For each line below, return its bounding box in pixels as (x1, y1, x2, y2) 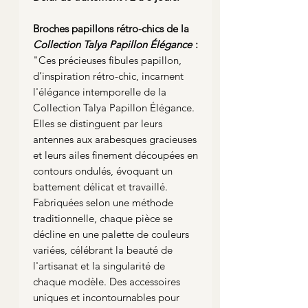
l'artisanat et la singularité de (33, 258, 165, 272)
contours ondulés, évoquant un (33, 164, 173, 177)
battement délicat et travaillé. (33, 179, 168, 193)
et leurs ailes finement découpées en (33, 148, 198, 162)
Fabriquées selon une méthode (33, 195, 173, 209)
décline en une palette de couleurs (33, 227, 189, 241)
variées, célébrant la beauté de (33, 243, 173, 256)
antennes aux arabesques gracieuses (33, 132, 197, 146)
